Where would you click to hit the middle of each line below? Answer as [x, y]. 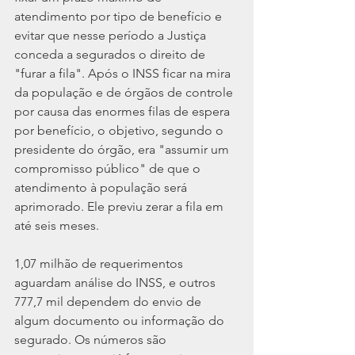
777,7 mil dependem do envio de [109, 302]
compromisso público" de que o [109, 169]
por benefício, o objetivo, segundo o [120, 131]
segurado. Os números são [92, 340]
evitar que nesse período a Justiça [112, 36]
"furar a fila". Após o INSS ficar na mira [124, 74]
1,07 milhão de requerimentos [100, 264]
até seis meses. [57, 226]
